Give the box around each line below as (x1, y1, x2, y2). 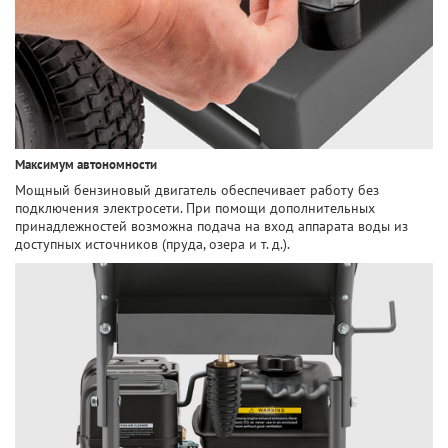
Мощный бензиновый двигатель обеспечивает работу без (15, 181, 379, 199)
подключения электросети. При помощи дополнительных (15, 199, 375, 217)
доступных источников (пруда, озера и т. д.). (15, 235, 290, 253)
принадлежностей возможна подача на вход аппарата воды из (15, 217, 408, 235)
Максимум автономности (15, 156, 157, 173)
